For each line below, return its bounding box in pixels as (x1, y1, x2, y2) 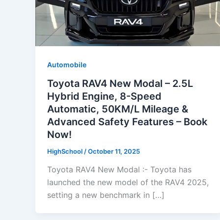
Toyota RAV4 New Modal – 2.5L (47, 77, 193, 89)
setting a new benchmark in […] (47, 190, 165, 200)
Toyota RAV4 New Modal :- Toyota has (47, 165, 192, 175)
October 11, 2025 (88, 147, 140, 155)
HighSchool (47, 147, 84, 155)
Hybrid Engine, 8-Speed (47, 90, 162, 102)
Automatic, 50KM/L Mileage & (47, 103, 188, 115)
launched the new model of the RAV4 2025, (47, 177, 209, 188)
